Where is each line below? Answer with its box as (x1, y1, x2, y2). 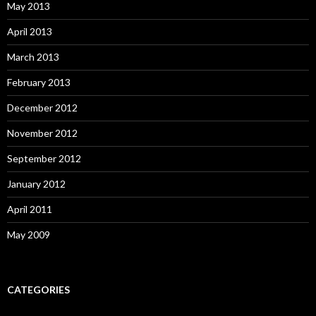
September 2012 (7, 152, 81, 164)
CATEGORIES (7, 283, 70, 296)
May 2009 (7, 228, 50, 241)
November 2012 (7, 126, 78, 139)
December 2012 (7, 101, 78, 114)
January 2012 (7, 177, 66, 190)
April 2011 (7, 202, 52, 215)
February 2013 (7, 75, 71, 88)
